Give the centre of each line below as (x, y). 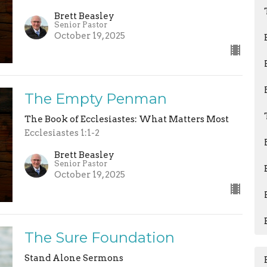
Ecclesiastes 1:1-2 (62, 133)
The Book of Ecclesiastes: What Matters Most (126, 119)
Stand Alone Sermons (74, 258)
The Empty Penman (95, 99)
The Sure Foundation (99, 237)
